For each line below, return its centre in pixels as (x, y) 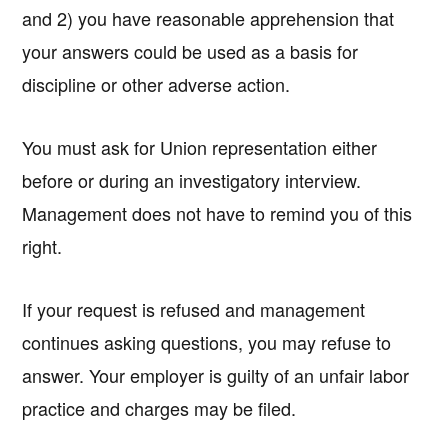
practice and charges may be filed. (159, 408)
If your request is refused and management (194, 309)
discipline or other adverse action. (156, 84)
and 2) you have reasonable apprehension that (208, 18)
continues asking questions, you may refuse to (207, 342)
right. (42, 246)
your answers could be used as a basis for (190, 51)
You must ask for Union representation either (200, 147)
